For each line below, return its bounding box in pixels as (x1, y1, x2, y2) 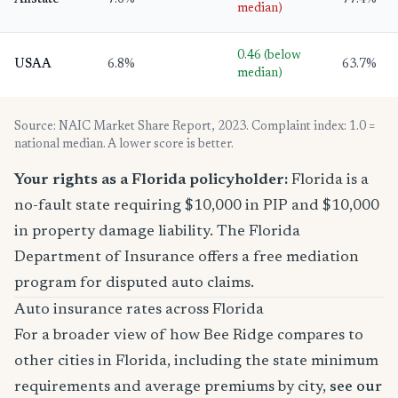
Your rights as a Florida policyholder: (14, 172, 288, 188)
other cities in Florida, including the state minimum (14, 354, 378, 370)
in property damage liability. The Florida (14, 224, 300, 240)
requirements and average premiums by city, (14, 379, 330, 395)
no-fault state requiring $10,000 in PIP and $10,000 (14, 198, 379, 214)
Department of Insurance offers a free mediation (14, 250, 359, 266)
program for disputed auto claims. (14, 275, 254, 291)
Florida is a (288, 172, 369, 188)
